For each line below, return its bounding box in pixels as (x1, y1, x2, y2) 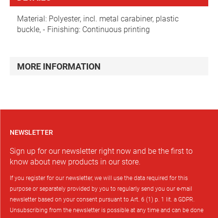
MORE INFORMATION (17, 61, 101, 72)
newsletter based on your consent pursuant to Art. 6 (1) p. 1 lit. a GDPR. (10, 196, 195, 203)
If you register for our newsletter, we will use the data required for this (10, 175, 188, 182)
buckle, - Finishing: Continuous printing (17, 25, 150, 34)
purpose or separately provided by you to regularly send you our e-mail (10, 185, 192, 192)
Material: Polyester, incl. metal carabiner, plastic (17, 14, 179, 23)
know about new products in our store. (10, 157, 141, 166)
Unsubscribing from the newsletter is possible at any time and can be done (10, 207, 203, 214)
